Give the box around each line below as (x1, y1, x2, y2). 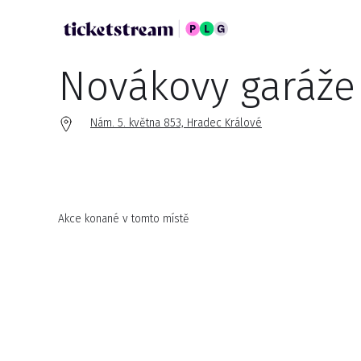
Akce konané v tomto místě (58, 212, 189, 226)
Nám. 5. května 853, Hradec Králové (90, 116, 262, 130)
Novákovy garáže (58, 62, 355, 110)
